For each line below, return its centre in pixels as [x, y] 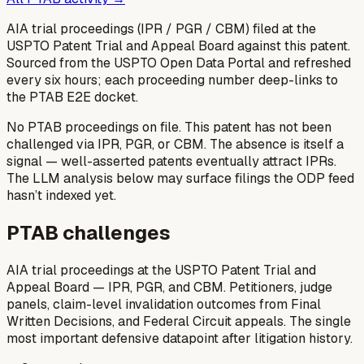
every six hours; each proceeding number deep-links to [172, 80]
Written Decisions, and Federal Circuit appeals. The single [179, 321]
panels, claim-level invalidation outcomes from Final [164, 304]
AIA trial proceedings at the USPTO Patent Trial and [161, 270]
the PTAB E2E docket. [72, 97]
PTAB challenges [89, 232]
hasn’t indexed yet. [61, 195]
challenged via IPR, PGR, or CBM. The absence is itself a [175, 144]
